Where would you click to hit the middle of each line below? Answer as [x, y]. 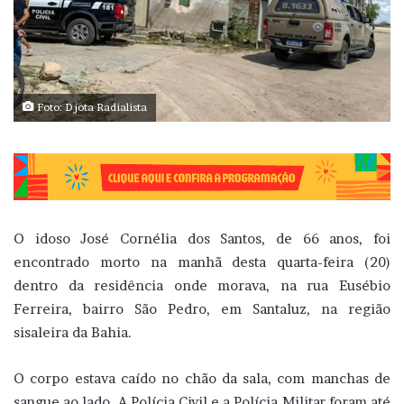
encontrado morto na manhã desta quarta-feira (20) [202, 262]
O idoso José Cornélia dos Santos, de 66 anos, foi [202, 238]
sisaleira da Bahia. [73, 332]
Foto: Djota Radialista [91, 107]
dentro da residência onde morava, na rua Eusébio [202, 285]
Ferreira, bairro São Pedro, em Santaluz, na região [202, 308]
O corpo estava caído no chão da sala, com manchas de [202, 378]
